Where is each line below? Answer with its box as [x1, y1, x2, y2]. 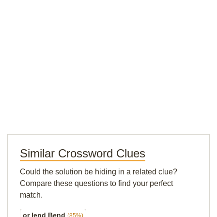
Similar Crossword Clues [20, 147, 145, 160]
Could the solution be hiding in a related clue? [20, 168, 177, 176]
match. [20, 191, 43, 199]
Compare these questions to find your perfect [20, 179, 173, 187]
